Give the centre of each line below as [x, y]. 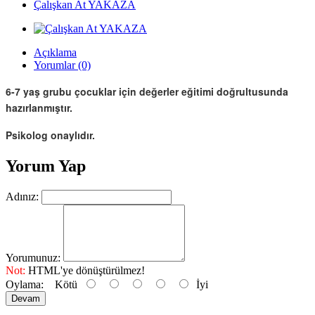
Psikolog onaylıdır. [50, 135]
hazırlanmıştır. [39, 108]
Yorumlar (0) [62, 65]
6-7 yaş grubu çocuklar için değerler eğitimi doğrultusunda [147, 91]
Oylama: [25, 284]
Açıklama [55, 52]
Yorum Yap [46, 166]
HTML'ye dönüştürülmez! [85, 270]
